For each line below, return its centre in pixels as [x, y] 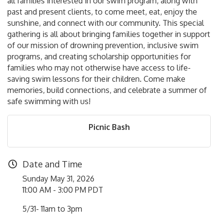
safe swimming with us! [49, 101]
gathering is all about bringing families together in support [109, 34]
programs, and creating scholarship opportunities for [99, 56]
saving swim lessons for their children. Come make [96, 79]
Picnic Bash [109, 127]
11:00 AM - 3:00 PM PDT [63, 190]
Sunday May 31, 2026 [58, 178]
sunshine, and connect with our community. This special [106, 23]
